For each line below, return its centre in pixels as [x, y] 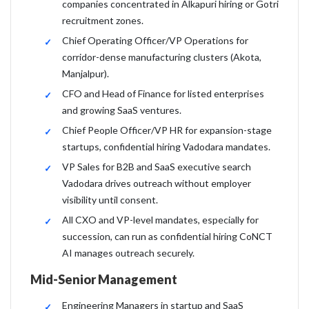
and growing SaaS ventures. [122, 110]
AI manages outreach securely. [128, 253]
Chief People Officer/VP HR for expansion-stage [167, 130]
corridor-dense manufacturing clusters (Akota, [162, 57]
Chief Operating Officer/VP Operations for [155, 40]
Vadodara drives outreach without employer [157, 183]
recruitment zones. [103, 20]
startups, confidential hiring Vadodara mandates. [166, 147]
